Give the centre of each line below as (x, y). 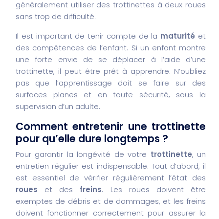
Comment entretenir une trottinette (111, 126)
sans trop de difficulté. (56, 16)
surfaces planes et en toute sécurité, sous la (111, 94)
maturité (178, 36)
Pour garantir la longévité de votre (83, 154)
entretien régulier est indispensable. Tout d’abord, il (111, 166)
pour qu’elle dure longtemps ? (92, 138)
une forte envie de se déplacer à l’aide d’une (111, 59)
